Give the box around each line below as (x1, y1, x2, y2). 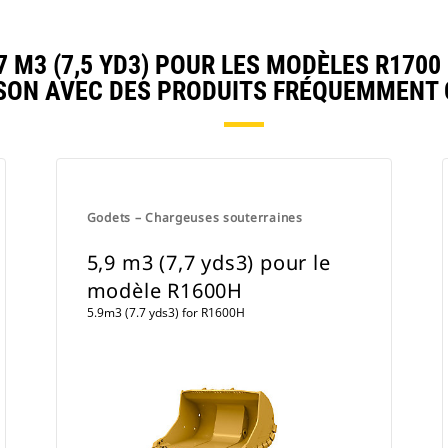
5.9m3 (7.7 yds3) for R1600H (86, 304, 245, 321)
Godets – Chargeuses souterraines (86, 209, 303, 226)
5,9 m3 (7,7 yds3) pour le (86, 249, 331, 276)
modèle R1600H (86, 277, 244, 304)
